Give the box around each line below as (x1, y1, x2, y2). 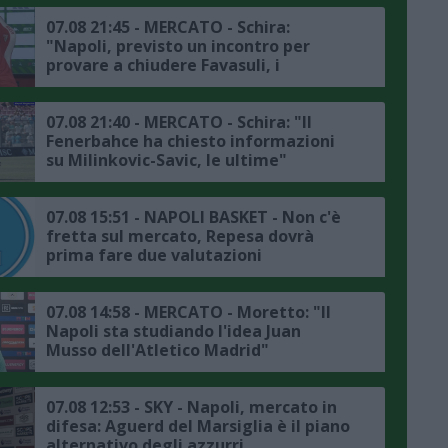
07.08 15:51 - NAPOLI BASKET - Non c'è (46, 206, 341, 229)
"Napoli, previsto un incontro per (46, 35, 310, 58)
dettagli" (46, 73, 121, 96)
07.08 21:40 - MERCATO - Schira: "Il (46, 111, 312, 134)
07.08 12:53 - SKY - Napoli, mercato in (46, 396, 337, 419)
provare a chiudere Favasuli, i (46, 54, 280, 77)
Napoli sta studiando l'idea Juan (46, 320, 301, 343)
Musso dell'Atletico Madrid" (46, 339, 269, 362)
